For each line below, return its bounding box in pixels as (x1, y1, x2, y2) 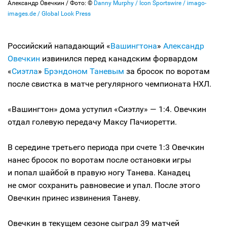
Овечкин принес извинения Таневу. (8, 193, 140, 203)
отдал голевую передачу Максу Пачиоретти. (8, 117, 177, 127)
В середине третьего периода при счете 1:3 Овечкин (8, 142, 204, 152)
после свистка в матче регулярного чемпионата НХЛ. (8, 79, 211, 89)
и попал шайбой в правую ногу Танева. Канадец (8, 168, 190, 177)
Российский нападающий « (8, 41, 110, 51)
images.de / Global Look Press (8, 10, 91, 17)
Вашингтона (110, 41, 157, 51)
